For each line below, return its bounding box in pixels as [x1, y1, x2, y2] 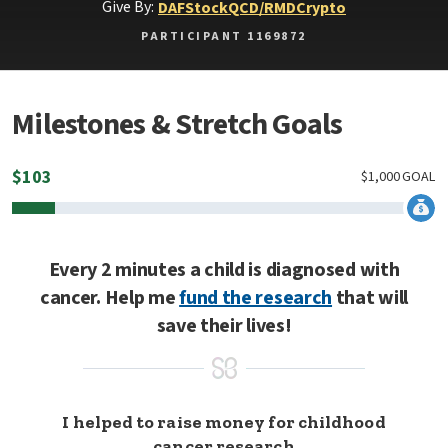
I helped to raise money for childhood [62, 411, 386, 433]
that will [332, 284, 409, 312]
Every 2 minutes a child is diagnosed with [48, 256, 400, 284]
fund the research [179, 284, 333, 312]
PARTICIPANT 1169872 [141, 28, 307, 45]
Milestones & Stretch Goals [12, 103, 343, 146]
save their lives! [156, 312, 292, 340]
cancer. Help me [39, 284, 180, 312]
